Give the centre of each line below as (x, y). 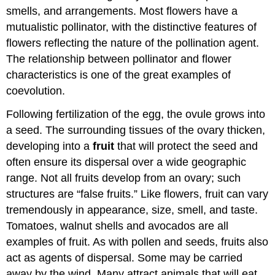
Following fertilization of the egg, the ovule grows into (136, 114)
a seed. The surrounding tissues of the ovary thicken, (136, 130)
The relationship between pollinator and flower (119, 59)
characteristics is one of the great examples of (119, 75)
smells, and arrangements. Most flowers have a (122, 11)
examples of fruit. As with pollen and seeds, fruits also (137, 242)
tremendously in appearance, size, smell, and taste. (132, 210)
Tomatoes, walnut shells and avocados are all (118, 226)
